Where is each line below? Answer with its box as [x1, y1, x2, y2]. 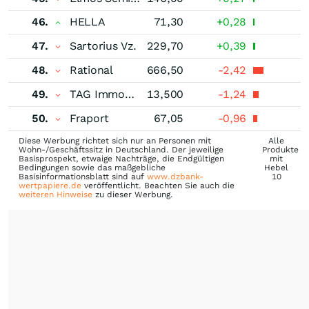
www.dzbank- [147, 171, 203, 181]
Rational [70, 63, 113, 77]
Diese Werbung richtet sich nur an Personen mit [19, 135, 211, 146]
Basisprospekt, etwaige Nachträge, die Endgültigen [19, 153, 224, 163]
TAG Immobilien [124, 87, 134, 101]
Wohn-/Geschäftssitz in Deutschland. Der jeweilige [19, 144, 223, 154]
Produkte [262, 144, 299, 154]
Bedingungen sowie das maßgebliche [19, 162, 166, 172]
